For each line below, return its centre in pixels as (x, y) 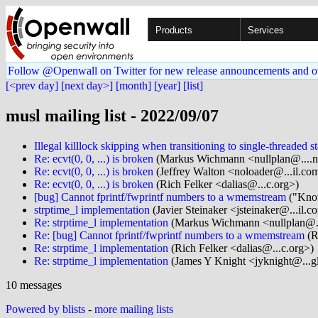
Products (174, 30)
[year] (167, 86)
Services (266, 30)
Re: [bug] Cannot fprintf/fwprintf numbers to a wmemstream (169, 235)
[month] (133, 86)
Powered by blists (45, 309)
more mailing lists (134, 309)
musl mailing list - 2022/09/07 (112, 115)
